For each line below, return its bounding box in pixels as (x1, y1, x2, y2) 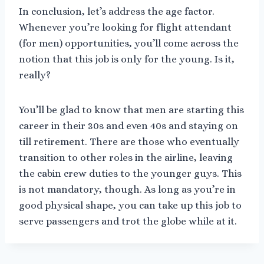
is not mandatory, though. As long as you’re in (19, 183, 236, 195)
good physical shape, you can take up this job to (19, 199, 242, 211)
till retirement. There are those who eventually (19, 136, 239, 147)
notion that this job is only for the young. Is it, (19, 53, 235, 65)
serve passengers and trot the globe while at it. (19, 215, 237, 227)
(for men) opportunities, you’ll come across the (19, 37, 239, 49)
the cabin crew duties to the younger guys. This (19, 167, 242, 179)
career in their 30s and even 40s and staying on (19, 120, 238, 131)
